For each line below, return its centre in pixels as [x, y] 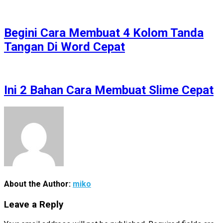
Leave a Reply [34, 205]
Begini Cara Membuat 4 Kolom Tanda [104, 33]
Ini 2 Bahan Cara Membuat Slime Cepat [109, 90]
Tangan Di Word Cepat [64, 47]
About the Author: [38, 184]
